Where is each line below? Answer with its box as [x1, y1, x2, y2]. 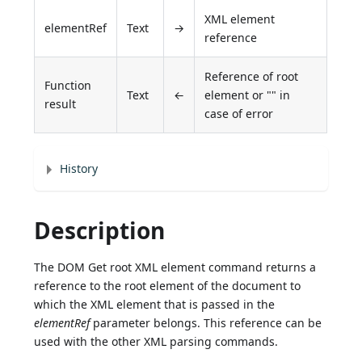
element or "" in [204, 87, 291, 103]
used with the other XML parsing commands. [34, 334, 279, 350]
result [44, 96, 77, 112]
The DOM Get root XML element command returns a [34, 259, 317, 276]
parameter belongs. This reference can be [90, 315, 322, 331]
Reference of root [204, 69, 299, 85]
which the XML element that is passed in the [34, 297, 276, 313]
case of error [204, 106, 274, 122]
